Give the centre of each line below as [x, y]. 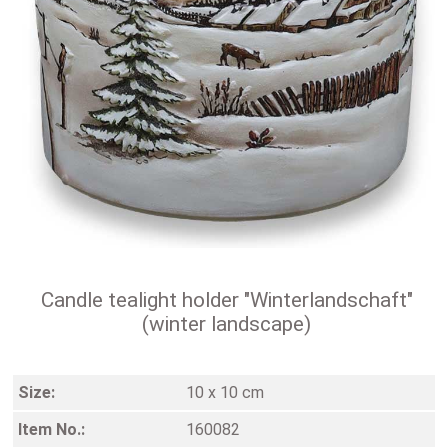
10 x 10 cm [225, 392]
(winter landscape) [226, 323]
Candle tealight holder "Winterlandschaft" [226, 299]
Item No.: [51, 429]
